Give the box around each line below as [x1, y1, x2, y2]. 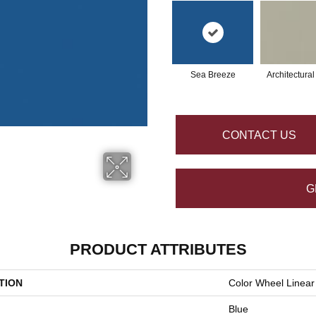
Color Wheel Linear [229, 277, 315, 288]
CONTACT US [221, 128, 296, 141]
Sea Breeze [190, 70, 236, 80]
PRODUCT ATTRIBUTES [69, 241, 247, 258]
